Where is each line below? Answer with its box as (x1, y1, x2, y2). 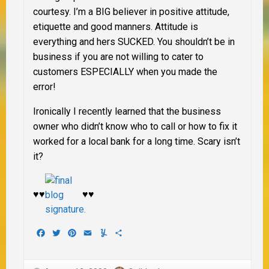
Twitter (62, 226, 91, 238)
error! (33, 80, 56, 92)
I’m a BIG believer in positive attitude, (71, 5, 229, 17)
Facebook (46, 226, 88, 238)
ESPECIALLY (80, 65, 134, 77)
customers (33, 65, 80, 77)
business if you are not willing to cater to (33, 50, 204, 62)
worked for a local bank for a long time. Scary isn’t (33, 135, 240, 147)
